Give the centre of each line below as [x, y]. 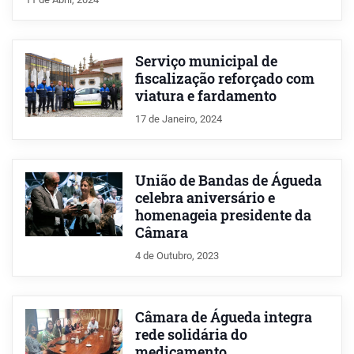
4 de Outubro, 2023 [177, 255]
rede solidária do [191, 334]
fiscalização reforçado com [224, 78]
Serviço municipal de [206, 61]
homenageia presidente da [223, 215]
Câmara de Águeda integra [223, 317]
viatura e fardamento [205, 96]
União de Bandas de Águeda [228, 180]
